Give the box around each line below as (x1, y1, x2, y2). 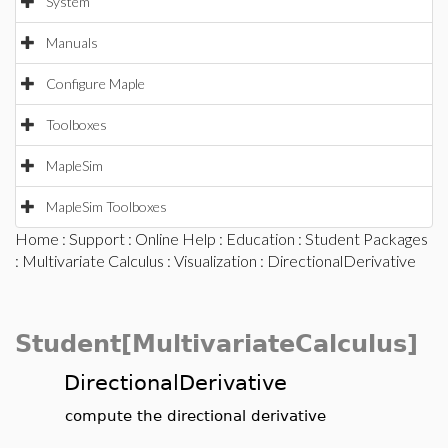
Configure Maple (46, 75, 145, 92)
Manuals (46, 34, 98, 51)
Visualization (174, 251, 257, 270)
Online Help (135, 229, 216, 248)
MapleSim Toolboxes (46, 198, 167, 215)
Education (226, 229, 295, 248)
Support (69, 229, 125, 248)
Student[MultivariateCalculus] (15, 330, 418, 358)
